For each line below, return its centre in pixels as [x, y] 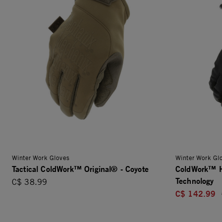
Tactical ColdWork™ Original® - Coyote [80, 168]
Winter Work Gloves [41, 157]
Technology [195, 180]
